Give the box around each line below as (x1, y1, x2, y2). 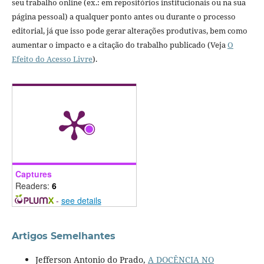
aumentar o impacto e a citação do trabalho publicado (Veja (11, 39, 227, 51)
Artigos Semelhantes (11, 230, 115, 242)
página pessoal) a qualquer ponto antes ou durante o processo (11, 11, 236, 22)
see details (61, 194, 101, 207)
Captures (15, 168, 52, 180)
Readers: (15, 180, 52, 192)
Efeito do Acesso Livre (11, 54, 93, 65)
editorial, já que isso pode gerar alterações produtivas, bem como (11, 25, 247, 37)
